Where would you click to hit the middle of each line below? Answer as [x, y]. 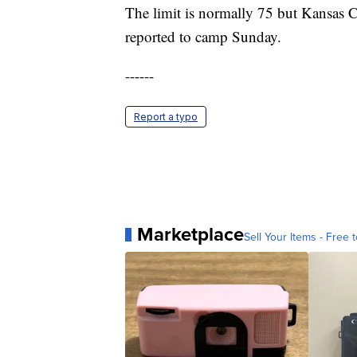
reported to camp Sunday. [203, 37]
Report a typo [166, 117]
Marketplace [190, 235]
